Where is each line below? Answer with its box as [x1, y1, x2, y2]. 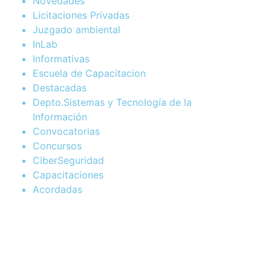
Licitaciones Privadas [33, 8, 129, 21]
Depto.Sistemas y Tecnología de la [33, 96, 192, 108]
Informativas [33, 52, 90, 65]
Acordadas [33, 183, 82, 195]
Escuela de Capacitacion [33, 67, 146, 79]
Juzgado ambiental [33, 23, 120, 36]
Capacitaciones [33, 168, 103, 181]
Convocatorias [33, 125, 100, 137]
